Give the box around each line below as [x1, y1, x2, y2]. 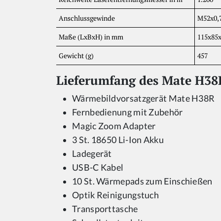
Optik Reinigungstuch [72, 190, 159, 201]
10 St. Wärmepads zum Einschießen [72, 176, 213, 187]
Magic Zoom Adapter [72, 121, 156, 132]
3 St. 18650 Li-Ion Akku [72, 135, 164, 146]
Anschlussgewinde [59, 13, 115, 23]
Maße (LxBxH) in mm [59, 32, 123, 42]
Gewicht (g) [59, 51, 94, 61]
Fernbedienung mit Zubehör [72, 107, 183, 118]
